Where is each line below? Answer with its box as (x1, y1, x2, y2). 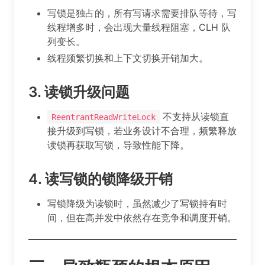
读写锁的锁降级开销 (45, 170, 173, 188)
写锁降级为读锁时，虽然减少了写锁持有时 (47, 197, 227, 209)
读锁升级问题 (44, 83, 130, 101)
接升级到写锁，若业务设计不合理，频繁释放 (47, 124, 237, 137)
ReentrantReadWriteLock (51, 112, 156, 122)
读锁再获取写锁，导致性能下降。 (47, 138, 189, 151)
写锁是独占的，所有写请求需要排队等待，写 (47, 7, 237, 19)
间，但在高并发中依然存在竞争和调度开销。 (47, 211, 237, 224)
